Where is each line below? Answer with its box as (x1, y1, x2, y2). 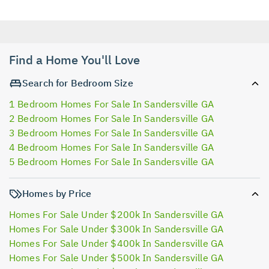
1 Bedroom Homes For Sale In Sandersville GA (9, 98, 214, 110)
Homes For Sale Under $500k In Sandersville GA (9, 252, 224, 264)
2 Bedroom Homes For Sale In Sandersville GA (9, 112, 214, 124)
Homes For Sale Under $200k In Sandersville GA (9, 208, 224, 221)
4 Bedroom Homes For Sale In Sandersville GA (9, 141, 214, 153)
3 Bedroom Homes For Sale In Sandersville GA (9, 127, 214, 139)
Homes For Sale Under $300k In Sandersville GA (9, 223, 224, 235)
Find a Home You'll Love (9, 51, 140, 68)
